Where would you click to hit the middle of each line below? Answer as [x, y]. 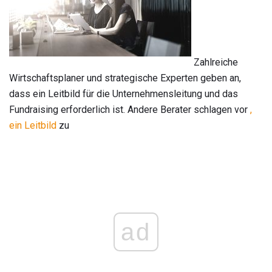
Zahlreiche [215, 62]
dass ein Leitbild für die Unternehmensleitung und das [124, 93]
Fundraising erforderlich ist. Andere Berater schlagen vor [130, 109]
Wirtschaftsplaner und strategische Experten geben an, [125, 78]
